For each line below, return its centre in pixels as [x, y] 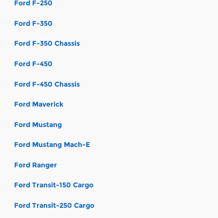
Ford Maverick [39, 104]
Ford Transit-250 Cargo [54, 206]
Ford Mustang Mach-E [52, 145]
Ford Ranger [36, 165]
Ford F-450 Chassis [47, 84]
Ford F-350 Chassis [47, 44]
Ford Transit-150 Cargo [54, 185]
